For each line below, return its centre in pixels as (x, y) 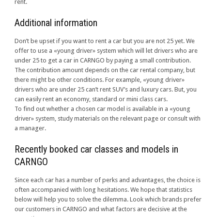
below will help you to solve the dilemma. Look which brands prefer (108, 200)
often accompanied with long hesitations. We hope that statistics (103, 190)
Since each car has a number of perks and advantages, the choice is (108, 180)
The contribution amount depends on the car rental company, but (105, 70)
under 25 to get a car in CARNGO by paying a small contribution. (103, 61)
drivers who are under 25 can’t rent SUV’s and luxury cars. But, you (106, 90)
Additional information (56, 23)
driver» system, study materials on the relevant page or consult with (108, 119)
